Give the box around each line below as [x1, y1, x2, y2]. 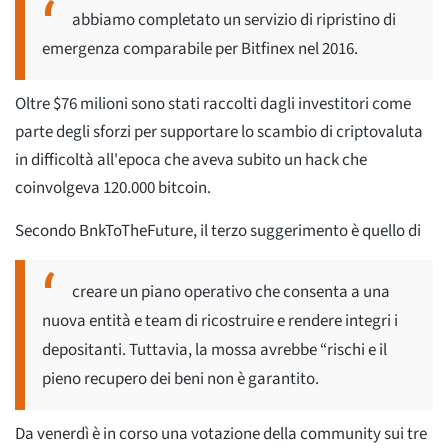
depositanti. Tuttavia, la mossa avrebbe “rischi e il [42, 337, 387, 362]
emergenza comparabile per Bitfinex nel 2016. [42, 36, 358, 61]
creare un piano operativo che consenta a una [72, 279, 390, 304]
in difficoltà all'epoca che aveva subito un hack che [15, 147, 367, 172]
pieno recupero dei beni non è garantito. [42, 366, 319, 391]
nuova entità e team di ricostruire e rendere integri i [42, 308, 398, 333]
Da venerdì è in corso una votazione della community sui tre [15, 421, 427, 446]
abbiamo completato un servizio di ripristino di [72, 7, 396, 32]
